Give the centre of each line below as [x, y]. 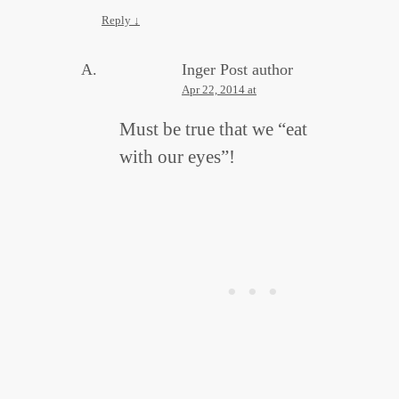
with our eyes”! [177, 157]
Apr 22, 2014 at [219, 90]
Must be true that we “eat [213, 130]
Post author [256, 70]
